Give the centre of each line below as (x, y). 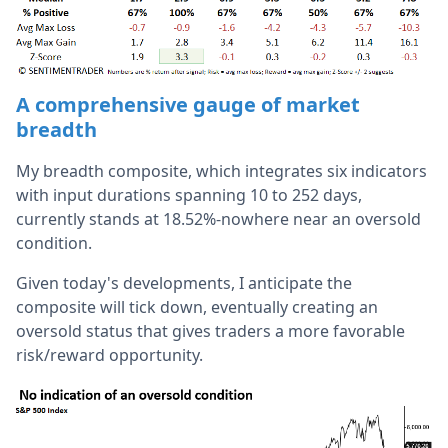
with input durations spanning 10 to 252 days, (189, 194)
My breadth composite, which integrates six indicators (221, 170)
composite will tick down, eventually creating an (197, 306)
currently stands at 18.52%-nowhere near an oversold (218, 218)
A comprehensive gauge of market (188, 104)
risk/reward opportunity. (111, 354)
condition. (56, 242)
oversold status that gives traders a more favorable (210, 330)
